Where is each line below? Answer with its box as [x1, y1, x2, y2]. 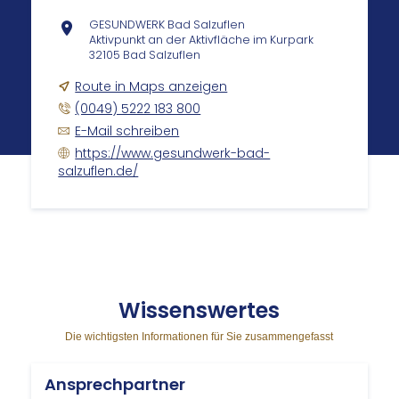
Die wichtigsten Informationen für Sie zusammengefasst [65, 330, 334, 344]
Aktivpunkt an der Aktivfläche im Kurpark [89, 32, 314, 48]
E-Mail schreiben [75, 122, 180, 141]
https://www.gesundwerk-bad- [75, 144, 271, 163]
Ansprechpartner [45, 373, 186, 396]
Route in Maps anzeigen [75, 77, 228, 96]
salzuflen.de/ [58, 162, 139, 181]
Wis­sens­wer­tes [118, 296, 281, 326]
